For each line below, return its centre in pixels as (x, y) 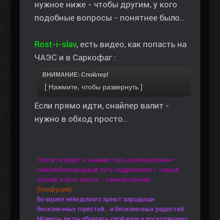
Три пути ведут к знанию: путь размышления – (107, 160)
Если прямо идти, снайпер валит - (102, 106)
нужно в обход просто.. (81, 119)
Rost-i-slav (55, 44)
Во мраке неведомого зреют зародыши (96, 199)
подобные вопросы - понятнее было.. (110, 18)
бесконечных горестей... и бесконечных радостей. (111, 209)
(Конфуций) (54, 190)
